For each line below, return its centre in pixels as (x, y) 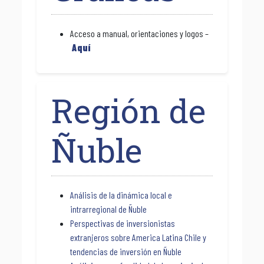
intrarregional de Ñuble (108, 209)
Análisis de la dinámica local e (121, 195)
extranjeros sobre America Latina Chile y (138, 237)
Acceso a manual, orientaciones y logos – (139, 34)
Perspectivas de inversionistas (123, 223)
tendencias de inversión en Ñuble (126, 252)
